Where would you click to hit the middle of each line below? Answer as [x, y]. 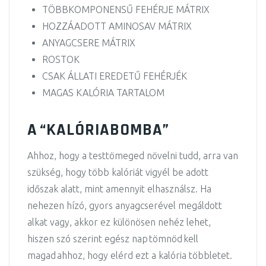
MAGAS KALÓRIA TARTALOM [103, 93]
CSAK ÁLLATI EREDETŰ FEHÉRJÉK [115, 76]
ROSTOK [61, 59]
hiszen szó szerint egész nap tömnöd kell [113, 239]
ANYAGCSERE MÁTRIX [89, 43]
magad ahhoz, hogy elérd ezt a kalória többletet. [130, 255]
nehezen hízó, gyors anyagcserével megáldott [125, 205]
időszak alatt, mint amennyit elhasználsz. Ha [119, 189]
